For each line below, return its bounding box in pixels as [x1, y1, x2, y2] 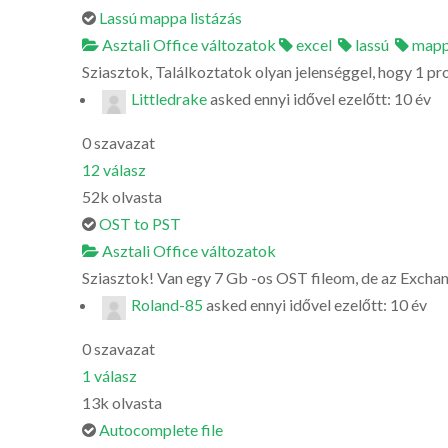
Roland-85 [131, 295, 203, 314]
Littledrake [131, 89, 207, 108]
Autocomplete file [99, 420, 223, 439]
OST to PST [99, 214, 181, 233]
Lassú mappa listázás [99, 8, 242, 27]
